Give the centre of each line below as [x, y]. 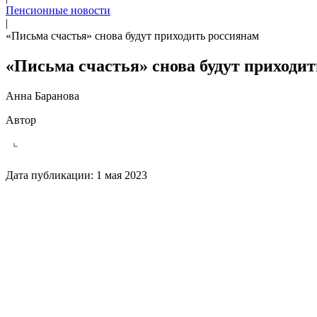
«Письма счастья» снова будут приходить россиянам [132, 36]
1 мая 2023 [122, 175]
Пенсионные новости [58, 10]
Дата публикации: [51, 175]
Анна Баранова [42, 96]
